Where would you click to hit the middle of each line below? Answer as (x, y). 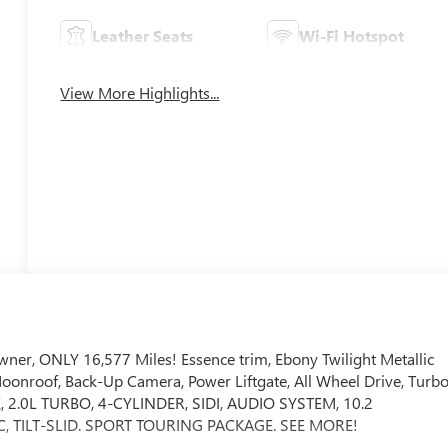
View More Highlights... (140, 92)
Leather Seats (143, 35)
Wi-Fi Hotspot (351, 35)
